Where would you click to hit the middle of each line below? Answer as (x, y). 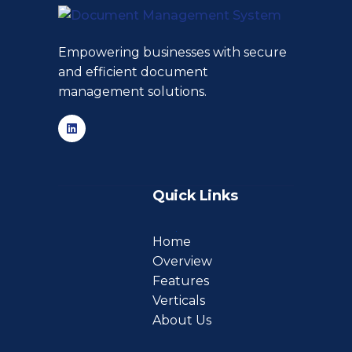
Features (181, 281)
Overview (182, 262)
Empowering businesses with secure (172, 52)
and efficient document (133, 71)
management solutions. (132, 91)
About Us (182, 321)
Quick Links (196, 196)
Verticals (179, 301)
